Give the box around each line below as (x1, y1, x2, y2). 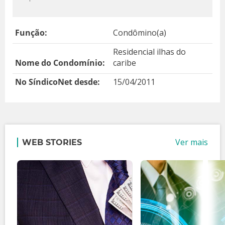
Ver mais (175, 137, 208, 148)
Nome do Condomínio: (15, 57, 105, 68)
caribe (113, 57, 137, 68)
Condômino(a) (113, 27, 167, 38)
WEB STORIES (22, 137, 82, 147)
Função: (15, 27, 47, 38)
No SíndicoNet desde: (15, 76, 100, 87)
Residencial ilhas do (113, 46, 186, 57)
